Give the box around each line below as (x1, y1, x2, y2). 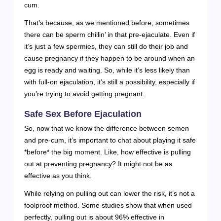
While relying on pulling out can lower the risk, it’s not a (24, 189, 195, 197)
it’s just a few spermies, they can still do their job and (24, 42, 188, 50)
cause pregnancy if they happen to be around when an (24, 54, 195, 62)
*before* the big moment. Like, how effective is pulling (24, 147, 191, 156)
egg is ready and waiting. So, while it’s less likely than (24, 66, 190, 74)
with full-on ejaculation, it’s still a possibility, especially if (24, 77, 195, 86)
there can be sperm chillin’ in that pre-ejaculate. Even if (24, 30, 195, 38)
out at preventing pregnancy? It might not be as (24, 159, 172, 168)
